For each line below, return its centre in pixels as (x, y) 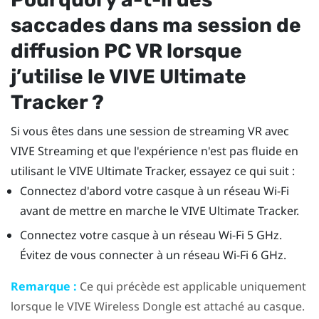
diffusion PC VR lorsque (126, 51)
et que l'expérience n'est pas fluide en (196, 151)
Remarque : (44, 287)
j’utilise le (60, 76)
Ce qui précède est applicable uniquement (192, 287)
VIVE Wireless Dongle (124, 307)
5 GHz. (263, 235)
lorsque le (39, 307)
